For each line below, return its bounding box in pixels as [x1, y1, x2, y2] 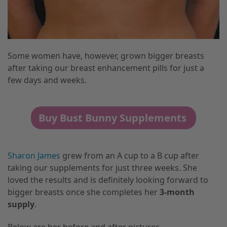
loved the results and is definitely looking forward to [8, 174, 208, 185]
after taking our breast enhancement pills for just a [8, 62, 204, 73]
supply [8, 198, 34, 210]
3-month [160, 186, 195, 198]
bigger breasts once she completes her [8, 186, 160, 198]
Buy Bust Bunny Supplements [38, 110, 189, 125]
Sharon [8, 149, 37, 161]
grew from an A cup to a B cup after [60, 149, 199, 161]
